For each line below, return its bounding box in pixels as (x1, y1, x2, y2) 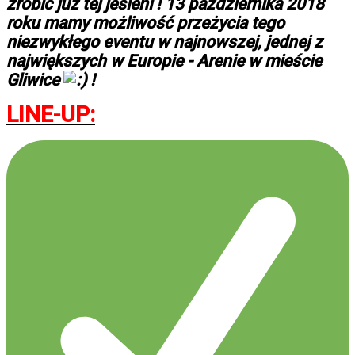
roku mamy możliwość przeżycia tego (6, 13, 284, 33)
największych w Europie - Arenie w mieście (6, 52, 322, 71)
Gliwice (6, 71, 63, 90)
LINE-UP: (6, 101, 95, 128)
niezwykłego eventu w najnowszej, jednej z (6, 32, 323, 52)
